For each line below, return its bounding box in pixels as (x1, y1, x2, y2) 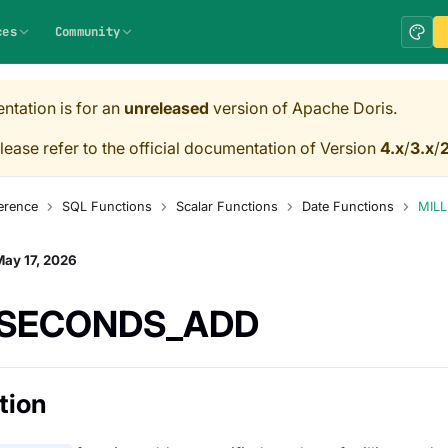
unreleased (124, 98, 209, 118)
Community (54, 23, 121, 40)
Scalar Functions (175, 199, 278, 215)
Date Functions (301, 199, 394, 215)
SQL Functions (61, 199, 152, 215)
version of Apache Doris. (209, 98, 397, 118)
